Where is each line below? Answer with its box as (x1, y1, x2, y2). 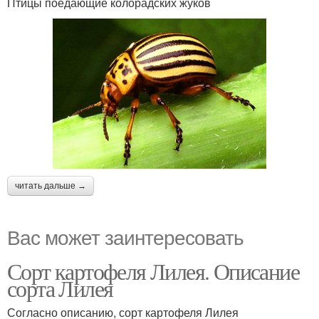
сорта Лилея (7, 272, 113, 303)
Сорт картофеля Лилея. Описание (7, 255, 299, 286)
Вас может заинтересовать (7, 221, 244, 251)
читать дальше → (15, 180, 86, 191)
